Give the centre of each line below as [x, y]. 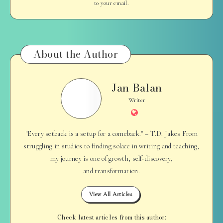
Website [152, 113]
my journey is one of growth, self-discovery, [111, 159]
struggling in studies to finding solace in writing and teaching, [111, 146]
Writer [137, 100]
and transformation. [111, 171]
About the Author [76, 54]
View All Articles [111, 194]
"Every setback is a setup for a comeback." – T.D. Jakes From [111, 134]
